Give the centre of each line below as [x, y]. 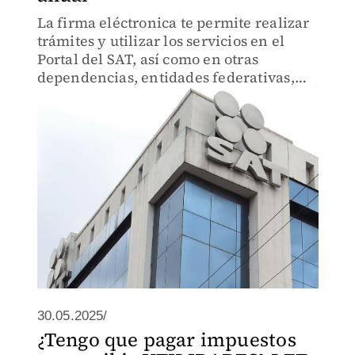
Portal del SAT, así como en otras [148, 59]
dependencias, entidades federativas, [166, 77]
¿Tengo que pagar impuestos [166, 340]
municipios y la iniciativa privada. [155, 95]
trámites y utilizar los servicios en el [161, 41]
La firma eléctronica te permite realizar [173, 23]
